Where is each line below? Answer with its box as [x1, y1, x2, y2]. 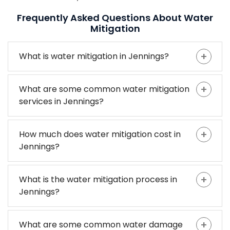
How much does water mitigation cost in [19, 128, 181, 141]
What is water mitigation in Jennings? [19, 50, 169, 63]
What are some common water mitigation [19, 83, 189, 95]
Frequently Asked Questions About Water [17, 11, 213, 25]
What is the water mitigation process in [19, 174, 177, 186]
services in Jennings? [19, 95, 104, 108]
